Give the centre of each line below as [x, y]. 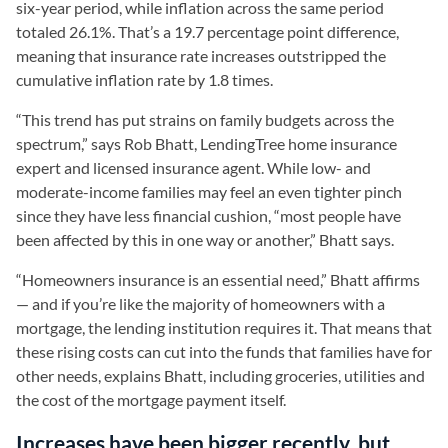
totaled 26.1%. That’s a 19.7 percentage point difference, [207, 31]
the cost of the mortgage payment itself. [151, 399]
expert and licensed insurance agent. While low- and [193, 167]
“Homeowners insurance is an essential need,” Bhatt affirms [218, 279]
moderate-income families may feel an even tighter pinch [209, 191]
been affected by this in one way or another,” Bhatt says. [205, 239]
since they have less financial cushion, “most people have [208, 215]
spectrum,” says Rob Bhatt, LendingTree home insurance [206, 143]
